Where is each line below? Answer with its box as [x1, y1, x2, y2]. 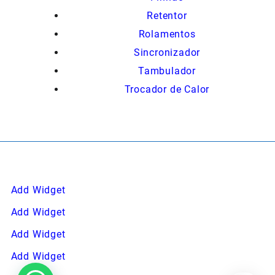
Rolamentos [138, 28, 196, 41]
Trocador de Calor [124, 83, 210, 96]
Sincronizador [133, 47, 201, 59]
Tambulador [138, 65, 196, 77]
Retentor [147, 10, 187, 22]
